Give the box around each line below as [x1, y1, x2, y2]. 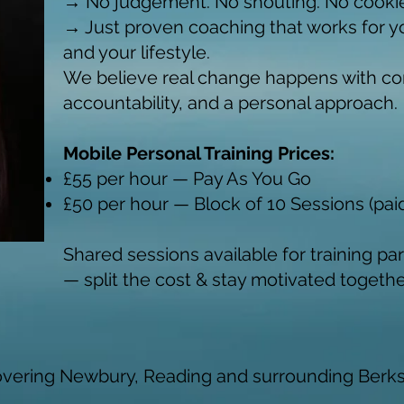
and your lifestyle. [63, 41, 210, 63]
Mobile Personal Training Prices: [63, 142, 335, 164]
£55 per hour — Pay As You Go [63, 167, 311, 189]
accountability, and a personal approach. [63, 91, 398, 114]
